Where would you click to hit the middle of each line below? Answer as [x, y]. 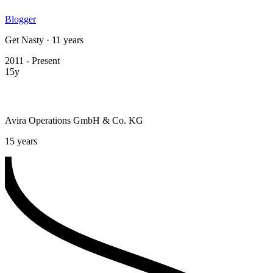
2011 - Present [32, 60]
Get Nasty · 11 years [44, 40]
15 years [21, 141]
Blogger [20, 19]
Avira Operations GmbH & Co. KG [74, 120]
